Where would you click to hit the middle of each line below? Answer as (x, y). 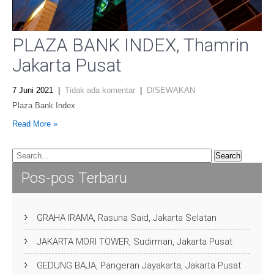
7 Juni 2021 (33, 91)
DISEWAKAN (171, 91)
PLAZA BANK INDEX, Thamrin (131, 45)
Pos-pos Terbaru (74, 178)
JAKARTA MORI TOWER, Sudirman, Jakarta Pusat (135, 242)
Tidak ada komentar (100, 91)
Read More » (35, 124)
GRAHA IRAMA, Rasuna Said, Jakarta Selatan (127, 218)
